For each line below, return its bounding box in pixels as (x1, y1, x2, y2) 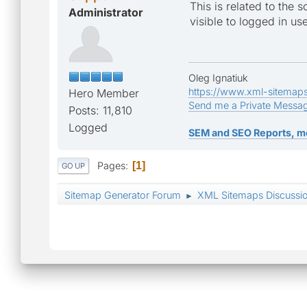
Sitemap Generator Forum (64, 189, 181, 201)
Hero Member (69, 86, 139, 100)
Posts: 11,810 (69, 103, 132, 117)
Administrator (69, 5, 143, 19)
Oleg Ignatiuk (188, 71, 248, 84)
